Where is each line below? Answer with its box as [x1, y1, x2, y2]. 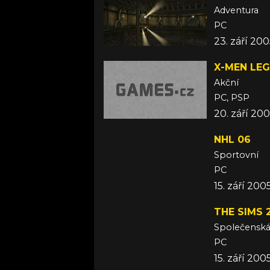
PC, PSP [214, 92, 250, 103]
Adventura [214, 4, 259, 16]
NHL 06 [214, 133, 251, 145]
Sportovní [214, 149, 259, 160]
